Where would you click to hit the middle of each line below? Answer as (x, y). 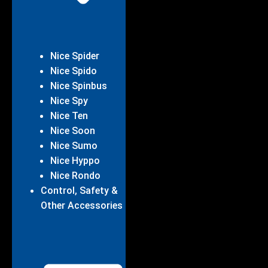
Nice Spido (74, 71)
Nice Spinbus (79, 86)
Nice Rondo (75, 176)
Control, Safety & (79, 191)
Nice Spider (75, 56)
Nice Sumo (74, 146)
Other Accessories (82, 206)
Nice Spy (69, 101)
